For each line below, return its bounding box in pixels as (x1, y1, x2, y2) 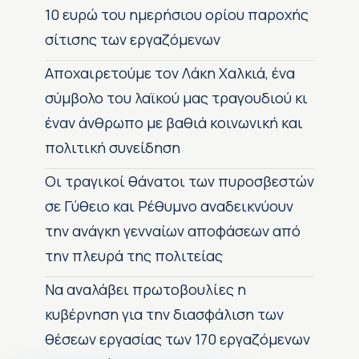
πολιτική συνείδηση (45, 138, 180, 158)
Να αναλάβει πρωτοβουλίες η (45, 280, 246, 300)
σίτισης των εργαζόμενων (45, 30, 220, 50)
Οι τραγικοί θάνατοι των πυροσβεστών (45, 171, 314, 192)
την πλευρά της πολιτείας (45, 246, 223, 266)
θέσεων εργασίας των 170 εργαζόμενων (45, 329, 310, 349)
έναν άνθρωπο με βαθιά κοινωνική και (45, 113, 303, 133)
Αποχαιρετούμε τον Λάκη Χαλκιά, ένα (45, 63, 295, 83)
